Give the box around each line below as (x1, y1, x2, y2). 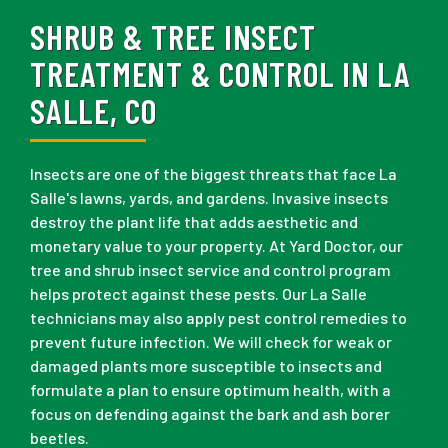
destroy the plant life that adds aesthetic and (30, 212, 358, 231)
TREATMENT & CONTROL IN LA (30, 53, 411, 94)
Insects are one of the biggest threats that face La (30, 164, 397, 183)
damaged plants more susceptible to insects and (30, 356, 382, 375)
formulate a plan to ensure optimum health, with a (30, 380, 391, 399)
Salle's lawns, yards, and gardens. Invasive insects (30, 188, 388, 207)
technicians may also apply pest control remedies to (30, 308, 407, 327)
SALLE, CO (30, 90, 157, 131)
